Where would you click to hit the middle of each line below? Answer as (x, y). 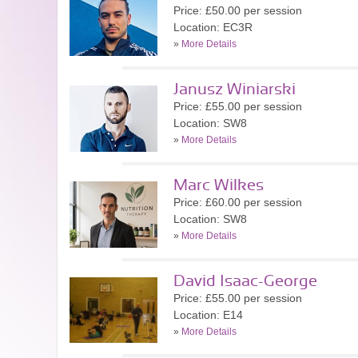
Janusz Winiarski (235, 89)
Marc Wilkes (219, 185)
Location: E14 (208, 315)
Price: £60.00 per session (238, 202)
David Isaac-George (245, 281)
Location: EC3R (213, 27)
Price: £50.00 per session (238, 10)
